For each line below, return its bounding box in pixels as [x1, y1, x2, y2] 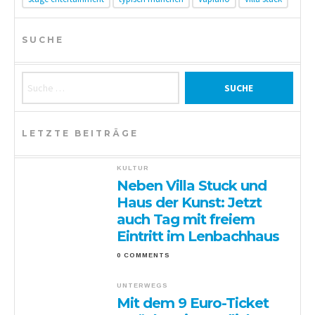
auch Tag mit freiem [117, 210, 255, 228]
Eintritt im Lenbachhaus [117, 227, 280, 245]
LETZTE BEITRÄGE [22, 127, 139, 139]
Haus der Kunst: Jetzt [117, 193, 262, 211]
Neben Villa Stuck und [117, 176, 267, 194]
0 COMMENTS [117, 251, 171, 259]
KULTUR [117, 164, 150, 172]
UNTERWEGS [117, 281, 169, 289]
